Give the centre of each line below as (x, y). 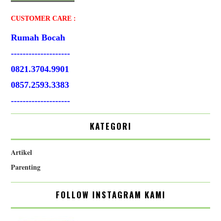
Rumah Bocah (38, 37)
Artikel (22, 152)
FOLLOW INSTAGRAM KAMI (110, 194)
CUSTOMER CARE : (44, 18)
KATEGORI (110, 126)
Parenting (26, 167)
